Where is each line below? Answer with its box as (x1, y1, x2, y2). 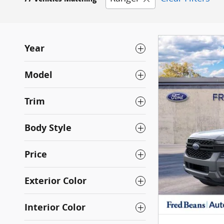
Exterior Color (24, 174, 86, 187)
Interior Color (24, 201, 85, 214)
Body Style (24, 121, 71, 134)
